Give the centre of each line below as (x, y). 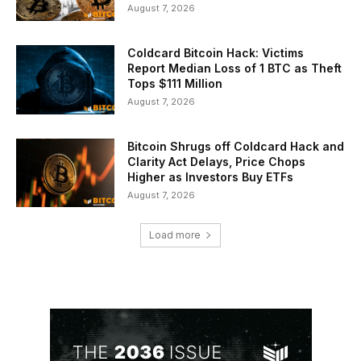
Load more (175, 235)
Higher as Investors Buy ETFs (211, 176)
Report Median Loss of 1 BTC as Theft (235, 68)
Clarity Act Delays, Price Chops (217, 161)
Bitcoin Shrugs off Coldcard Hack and (236, 146)
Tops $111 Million (175, 83)
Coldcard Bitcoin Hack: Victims (216, 52)
